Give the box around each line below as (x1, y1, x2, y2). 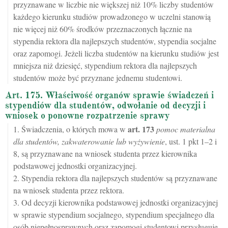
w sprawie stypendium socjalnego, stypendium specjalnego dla (13, 209, 214, 220)
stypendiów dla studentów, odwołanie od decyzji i (5, 100, 206, 111)
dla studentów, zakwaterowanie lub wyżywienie (13, 136, 165, 147)
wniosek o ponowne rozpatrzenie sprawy (5, 110, 169, 122)
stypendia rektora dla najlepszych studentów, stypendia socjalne (13, 36, 216, 47)
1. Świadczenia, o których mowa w (13, 124, 128, 135)
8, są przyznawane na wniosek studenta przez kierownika (13, 148, 197, 159)
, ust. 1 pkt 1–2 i (165, 136, 217, 147)
